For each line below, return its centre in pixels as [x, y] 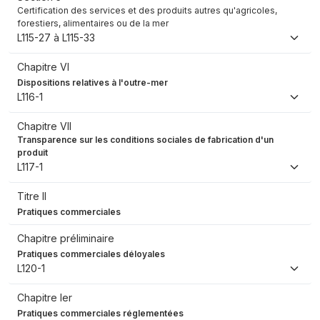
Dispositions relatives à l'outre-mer [92, 83]
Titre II [32, 196]
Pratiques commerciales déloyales [91, 254]
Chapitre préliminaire [66, 239]
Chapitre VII [44, 126]
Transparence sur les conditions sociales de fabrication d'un [145, 140]
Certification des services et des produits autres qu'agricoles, [147, 11]
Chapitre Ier [45, 298]
